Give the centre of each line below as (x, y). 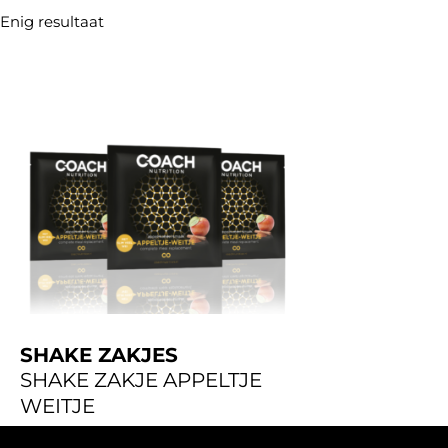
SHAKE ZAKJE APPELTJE (141, 379)
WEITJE (57, 405)
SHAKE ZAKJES (99, 354)
